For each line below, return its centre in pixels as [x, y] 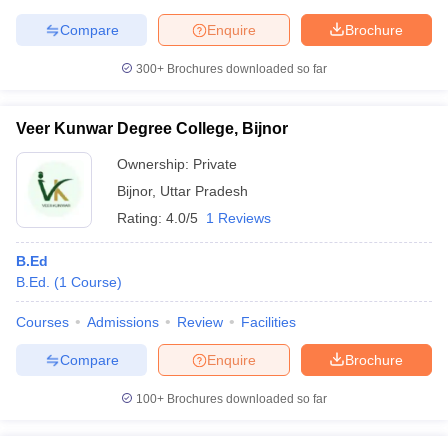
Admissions [123, 322]
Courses [42, 322]
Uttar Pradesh [204, 191]
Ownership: [155, 164]
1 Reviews [238, 218]
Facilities [268, 322]
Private [215, 164]
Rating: [141, 218]
